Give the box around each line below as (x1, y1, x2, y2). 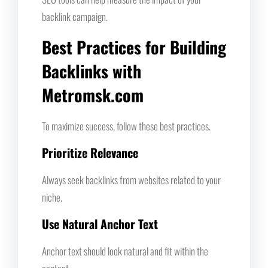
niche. (42, 189, 62, 205)
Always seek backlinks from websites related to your (42, 172, 221, 187)
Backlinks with (42, 58, 141, 83)
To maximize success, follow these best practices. (42, 118, 211, 133)
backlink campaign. (42, 8, 108, 24)
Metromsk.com (42, 82, 144, 107)
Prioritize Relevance (42, 143, 138, 162)
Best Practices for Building (42, 34, 226, 59)
